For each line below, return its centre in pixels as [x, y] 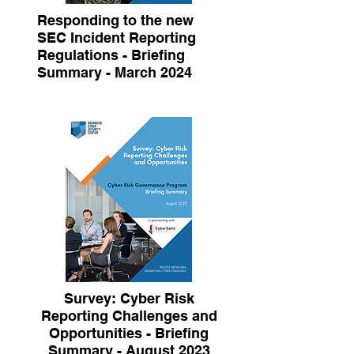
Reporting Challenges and [129, 316]
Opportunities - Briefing [129, 333]
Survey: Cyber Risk [129, 298]
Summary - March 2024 [114, 72]
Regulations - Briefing [111, 55]
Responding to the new [115, 20]
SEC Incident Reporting [116, 38]
